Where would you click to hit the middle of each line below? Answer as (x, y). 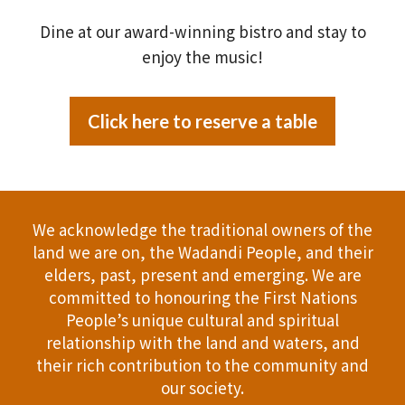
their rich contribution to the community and (202, 364)
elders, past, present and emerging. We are (202, 274)
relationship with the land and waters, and (202, 342)
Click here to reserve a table (202, 121)
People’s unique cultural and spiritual (202, 319)
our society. (202, 387)
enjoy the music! (202, 56)
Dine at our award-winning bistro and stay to (202, 31)
